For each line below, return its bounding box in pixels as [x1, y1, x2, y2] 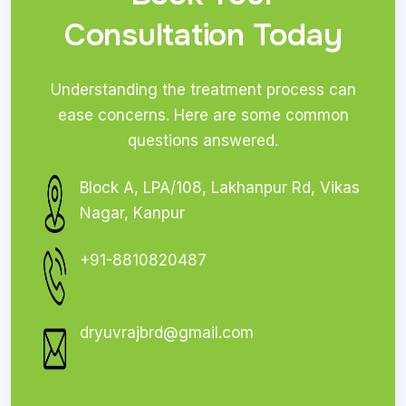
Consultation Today [63, 14, 343, 54]
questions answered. [128, 130, 278, 150]
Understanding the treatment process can [50, 80, 356, 99]
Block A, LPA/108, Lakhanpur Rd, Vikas [79, 178, 360, 197]
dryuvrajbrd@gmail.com [79, 323, 254, 342]
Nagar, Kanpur [79, 203, 185, 222]
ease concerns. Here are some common [57, 105, 349, 124]
